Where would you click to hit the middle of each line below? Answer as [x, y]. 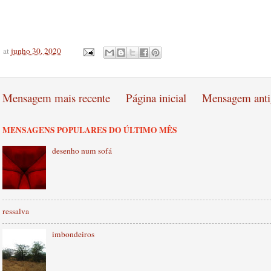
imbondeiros [73, 234]
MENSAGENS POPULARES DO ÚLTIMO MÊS [90, 130]
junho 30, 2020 [36, 51]
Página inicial [156, 97]
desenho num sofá [82, 150]
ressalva [16, 211]
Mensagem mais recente [56, 97]
